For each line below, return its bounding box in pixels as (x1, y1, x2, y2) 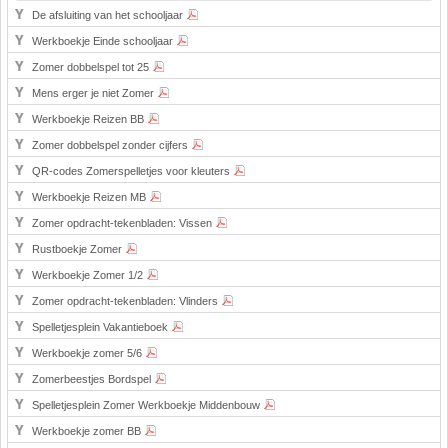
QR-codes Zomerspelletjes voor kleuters (32, 165, 233, 177)
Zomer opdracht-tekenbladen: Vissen (32, 217, 215, 229)
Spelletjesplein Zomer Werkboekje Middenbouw (32, 399, 263, 411)
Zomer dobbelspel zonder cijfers (32, 139, 191, 151)
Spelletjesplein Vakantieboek (32, 321, 171, 333)
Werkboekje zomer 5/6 (32, 347, 145, 359)
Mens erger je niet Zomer (32, 87, 157, 99)
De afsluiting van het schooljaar (32, 9, 186, 21)
